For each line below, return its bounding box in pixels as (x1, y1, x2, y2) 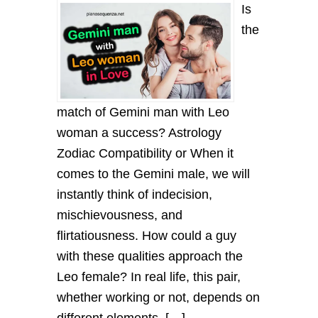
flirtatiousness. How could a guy (57, 228, 236, 243)
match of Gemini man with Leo (57, 104, 229, 119)
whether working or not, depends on (57, 290, 260, 305)
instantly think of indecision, (57, 187, 212, 202)
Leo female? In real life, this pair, (57, 269, 241, 284)
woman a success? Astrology (57, 125, 221, 140)
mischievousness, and (57, 207, 182, 222)
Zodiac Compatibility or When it (57, 146, 234, 160)
